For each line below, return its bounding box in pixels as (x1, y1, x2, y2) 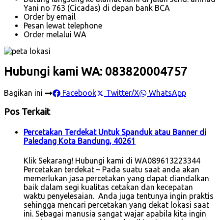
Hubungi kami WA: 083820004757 (4, 65, 188, 79)
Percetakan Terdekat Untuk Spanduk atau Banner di (24, 128, 206, 137)
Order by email (24, 12, 76, 21)
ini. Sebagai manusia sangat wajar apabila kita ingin (24, 209, 206, 218)
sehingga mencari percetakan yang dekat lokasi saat (24, 200, 209, 209)
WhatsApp (147, 88, 186, 98)
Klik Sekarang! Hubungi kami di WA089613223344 (24, 156, 200, 165)
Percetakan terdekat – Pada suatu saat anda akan (24, 165, 199, 174)
